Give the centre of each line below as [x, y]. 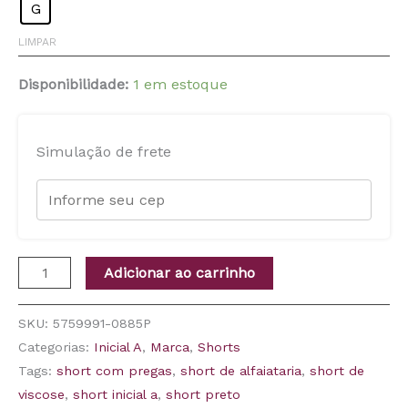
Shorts [219, 347]
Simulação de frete [104, 151]
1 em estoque [180, 84]
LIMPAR [37, 41]
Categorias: [56, 347]
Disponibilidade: [73, 84]
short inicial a [115, 394]
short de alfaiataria [241, 370]
